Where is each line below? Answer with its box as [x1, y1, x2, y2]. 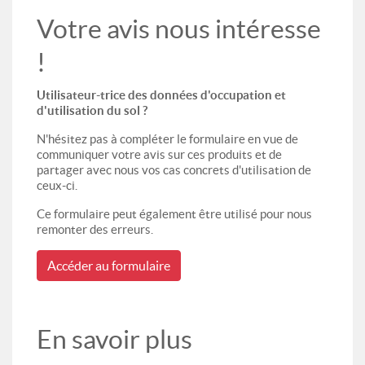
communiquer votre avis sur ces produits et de [37, 147, 282, 161]
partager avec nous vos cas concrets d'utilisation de [37, 162, 311, 177]
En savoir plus [37, 324, 197, 354]
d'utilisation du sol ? [37, 103, 150, 117]
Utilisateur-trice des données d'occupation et [37, 87, 286, 102]
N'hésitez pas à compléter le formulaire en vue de [37, 131, 298, 146]
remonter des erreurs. [37, 222, 153, 236]
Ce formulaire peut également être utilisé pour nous [37, 206, 312, 221]
